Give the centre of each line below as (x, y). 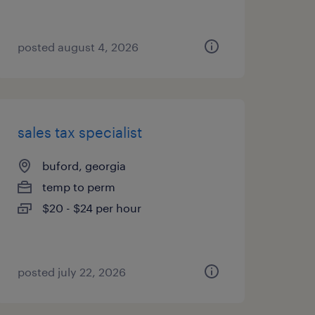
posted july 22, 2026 (71, 272)
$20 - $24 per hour (91, 208)
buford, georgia (84, 166)
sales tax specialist (79, 132)
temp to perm (78, 187)
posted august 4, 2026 (78, 47)
